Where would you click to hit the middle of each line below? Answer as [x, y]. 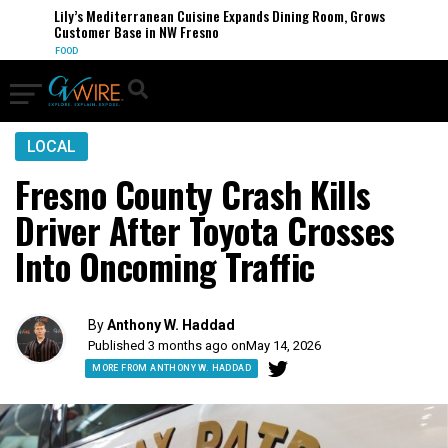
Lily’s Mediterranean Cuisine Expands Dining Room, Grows [211, 15]
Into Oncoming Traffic [165, 266]
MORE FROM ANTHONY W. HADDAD [171, 368]
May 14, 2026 [284, 345]
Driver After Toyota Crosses [205, 230]
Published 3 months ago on [167, 345]
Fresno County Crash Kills [193, 194]
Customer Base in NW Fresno [128, 31]
